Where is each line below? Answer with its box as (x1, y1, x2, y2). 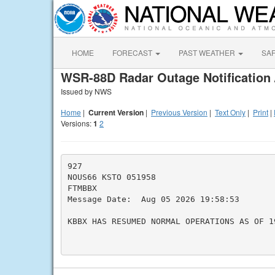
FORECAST (112, 47, 154, 58)
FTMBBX (67, 183, 97, 193)
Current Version (88, 107, 144, 118)
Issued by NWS (61, 86, 112, 96)
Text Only (215, 107, 246, 117)
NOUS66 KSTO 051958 (67, 172, 156, 182)
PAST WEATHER (179, 47, 237, 58)
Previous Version (151, 107, 207, 117)
